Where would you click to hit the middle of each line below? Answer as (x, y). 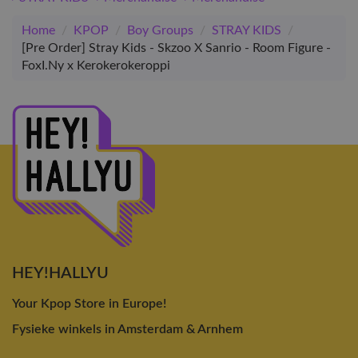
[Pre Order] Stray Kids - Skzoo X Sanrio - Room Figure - (176, 48)
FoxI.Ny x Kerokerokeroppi (96, 65)
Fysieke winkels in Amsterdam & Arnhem (127, 330)
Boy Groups (160, 30)
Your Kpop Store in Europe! (89, 304)
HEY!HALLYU (60, 274)
